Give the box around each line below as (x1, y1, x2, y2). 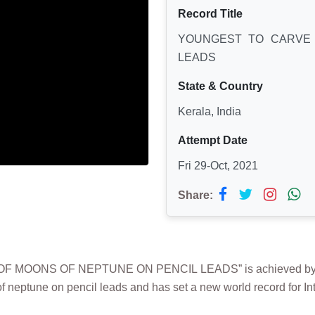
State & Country (178, 79, 263, 92)
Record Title (178, 7, 243, 20)
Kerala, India (178, 105, 241, 117)
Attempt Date (178, 134, 247, 146)
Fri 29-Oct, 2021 (178, 159, 258, 172)
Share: (178, 188, 213, 201)
